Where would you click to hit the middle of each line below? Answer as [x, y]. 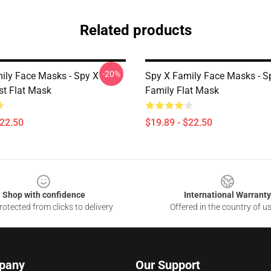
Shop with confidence [44, 195]
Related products [135, 30]
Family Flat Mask [182, 90]
